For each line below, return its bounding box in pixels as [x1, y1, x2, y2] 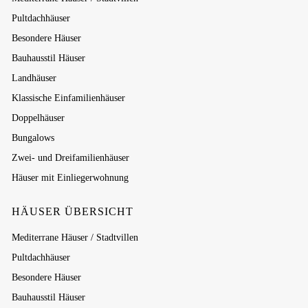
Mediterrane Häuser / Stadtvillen [12, 232, 139, 243]
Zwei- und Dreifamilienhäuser [12, 153, 130, 163]
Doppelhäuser [12, 113, 65, 123]
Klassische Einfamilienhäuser [12, 93, 126, 103]
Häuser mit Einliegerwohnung [12, 173, 129, 183]
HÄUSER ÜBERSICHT [12, 206, 134, 217]
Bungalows [12, 133, 55, 143]
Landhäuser [12, 73, 57, 83]
